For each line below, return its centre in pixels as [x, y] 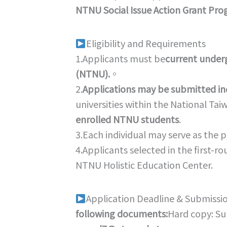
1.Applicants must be [120, 58]
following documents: [122, 213]
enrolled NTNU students [127, 119]
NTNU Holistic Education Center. [144, 165]
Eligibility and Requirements [146, 43]
